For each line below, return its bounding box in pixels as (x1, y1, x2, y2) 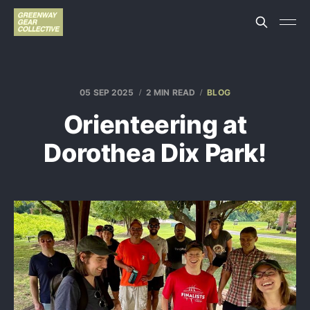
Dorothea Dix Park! (44, 138, 266, 168)
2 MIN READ (145, 87, 196, 98)
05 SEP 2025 (80, 87, 134, 98)
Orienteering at (63, 109, 247, 140)
